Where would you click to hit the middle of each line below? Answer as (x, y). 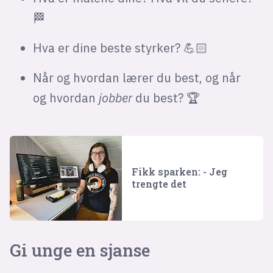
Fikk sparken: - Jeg (179, 172)
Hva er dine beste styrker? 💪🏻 (120, 48)
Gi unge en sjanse (80, 250)
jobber (117, 98)
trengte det (159, 184)
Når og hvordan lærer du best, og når (136, 78)
